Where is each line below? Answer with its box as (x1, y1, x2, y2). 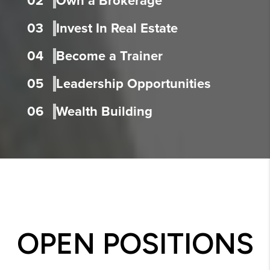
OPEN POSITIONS (16, 226, 254, 262)
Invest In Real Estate (55, 20, 178, 37)
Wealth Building (55, 104, 152, 120)
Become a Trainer (55, 48, 163, 64)
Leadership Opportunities (55, 76, 211, 92)
